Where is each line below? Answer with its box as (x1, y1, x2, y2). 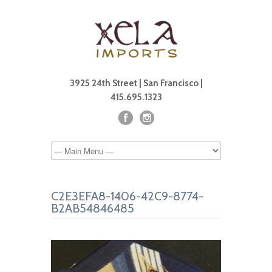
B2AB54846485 (51, 201, 134, 216)
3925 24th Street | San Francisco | (69, 78, 203, 89)
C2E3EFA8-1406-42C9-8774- (51, 189, 203, 203)
